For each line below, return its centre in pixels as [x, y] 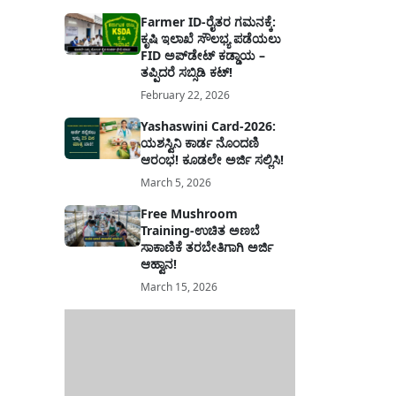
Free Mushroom [190, 213]
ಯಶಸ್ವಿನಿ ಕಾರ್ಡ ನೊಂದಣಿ [200, 142]
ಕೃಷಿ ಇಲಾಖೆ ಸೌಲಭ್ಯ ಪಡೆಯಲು [211, 38]
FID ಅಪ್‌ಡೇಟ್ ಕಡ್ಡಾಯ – [203, 55]
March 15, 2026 [179, 286]
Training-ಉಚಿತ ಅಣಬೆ [201, 230]
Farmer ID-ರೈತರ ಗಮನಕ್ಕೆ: [209, 21]
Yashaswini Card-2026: [209, 126]
